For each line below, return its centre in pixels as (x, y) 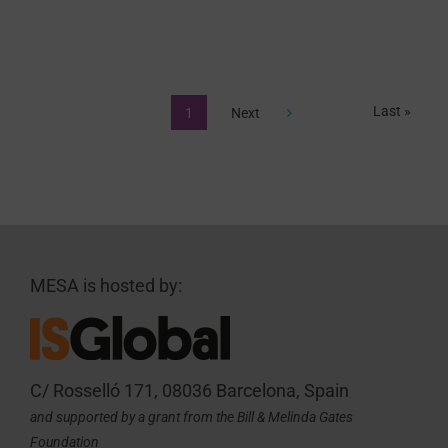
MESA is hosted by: (105, 286)
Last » (391, 111)
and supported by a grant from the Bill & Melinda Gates (191, 416)
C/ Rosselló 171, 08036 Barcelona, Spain (189, 390)
